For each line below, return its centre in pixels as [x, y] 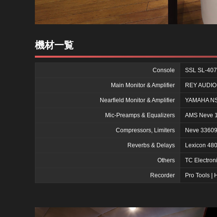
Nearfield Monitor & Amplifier [137, 100]
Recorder [163, 175]
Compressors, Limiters [145, 130]
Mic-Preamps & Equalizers [140, 115]
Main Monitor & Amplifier [143, 85]
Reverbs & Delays [151, 145]
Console [164, 70]
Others [166, 160]
